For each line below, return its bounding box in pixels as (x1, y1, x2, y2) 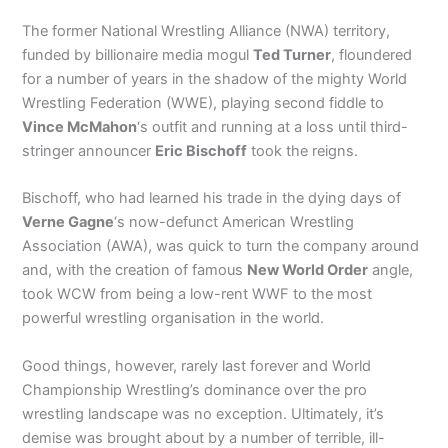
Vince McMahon (22, 118, 138, 137)
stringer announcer (22, 142, 156, 161)
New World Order (247, 261, 369, 280)
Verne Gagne (22, 213, 115, 232)
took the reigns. (247, 142, 359, 161)
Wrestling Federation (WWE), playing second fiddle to (22, 94, 385, 113)
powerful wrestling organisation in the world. (22, 309, 325, 328)
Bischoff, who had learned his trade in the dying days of (22, 189, 402, 208)
